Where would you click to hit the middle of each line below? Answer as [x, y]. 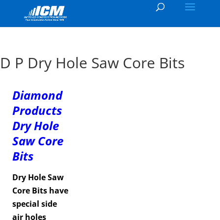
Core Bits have [40, 191]
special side [35, 204]
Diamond [37, 95]
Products [37, 110]
